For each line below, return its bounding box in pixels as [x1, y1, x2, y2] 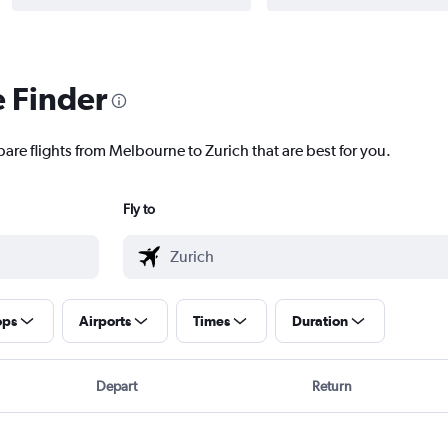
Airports [78, 313, 131, 330]
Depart [95, 378, 137, 395]
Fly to [122, 201, 155, 218]
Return [312, 378, 353, 395]
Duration [291, 313, 348, 330]
